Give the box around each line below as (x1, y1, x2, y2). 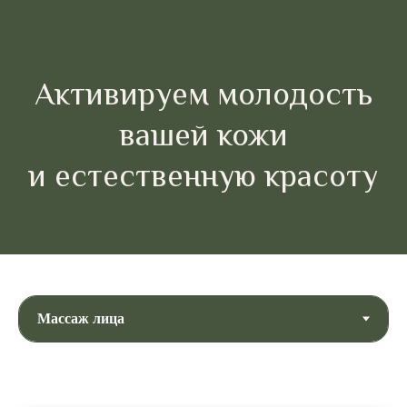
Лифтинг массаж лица (20, 315, 199, 334)
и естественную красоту (20, 109, 271, 145)
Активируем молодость (24, 51, 266, 87)
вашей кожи (84, 80, 206, 116)
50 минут (20, 343, 67, 357)
